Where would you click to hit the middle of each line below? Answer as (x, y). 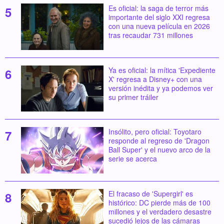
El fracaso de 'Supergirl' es (150, 194)
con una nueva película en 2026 (159, 26)
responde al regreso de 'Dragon (159, 141)
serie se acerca (132, 159)
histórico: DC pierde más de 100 (159, 203)
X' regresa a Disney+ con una (155, 79)
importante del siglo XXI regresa (159, 17)
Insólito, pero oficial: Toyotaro (155, 132)
